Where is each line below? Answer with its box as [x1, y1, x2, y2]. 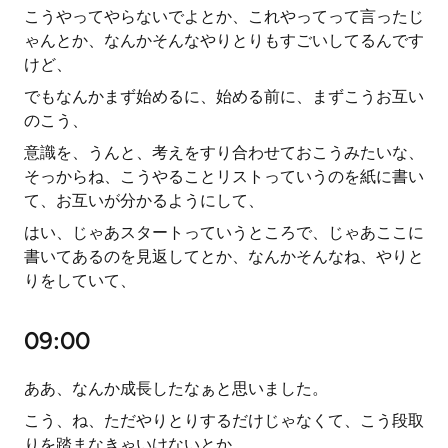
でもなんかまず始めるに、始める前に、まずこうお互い [24, 87, 424, 106]
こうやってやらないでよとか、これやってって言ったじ [24, 7, 424, 26]
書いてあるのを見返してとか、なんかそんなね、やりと [24, 247, 424, 266]
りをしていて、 [24, 271, 136, 290]
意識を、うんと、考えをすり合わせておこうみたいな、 [24, 143, 424, 162]
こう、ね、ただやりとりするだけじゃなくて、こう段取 [24, 411, 424, 430]
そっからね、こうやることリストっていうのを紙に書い [24, 167, 424, 186]
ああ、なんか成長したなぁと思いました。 [24, 379, 328, 398]
